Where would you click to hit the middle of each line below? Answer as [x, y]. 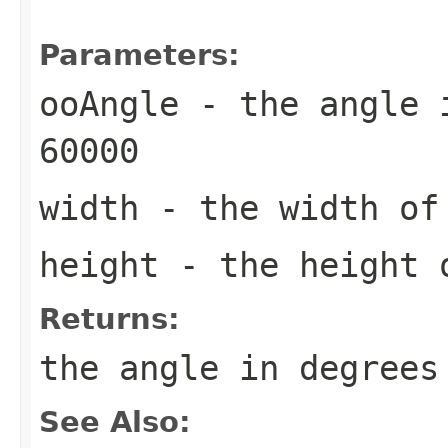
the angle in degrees [239, 367]
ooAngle [109, 103]
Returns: [109, 318]
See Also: [115, 421]
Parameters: [139, 54]
